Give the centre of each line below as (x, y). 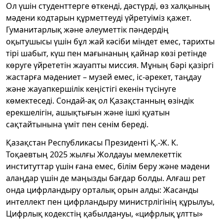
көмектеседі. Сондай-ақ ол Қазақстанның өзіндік (100, 100)
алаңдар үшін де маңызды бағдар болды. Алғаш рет (106, 178)
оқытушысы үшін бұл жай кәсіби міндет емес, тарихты (110, 41)
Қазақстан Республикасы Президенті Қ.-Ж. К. (92, 142)
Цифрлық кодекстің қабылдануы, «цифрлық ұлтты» (104, 213)
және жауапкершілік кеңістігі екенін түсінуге (91, 89)
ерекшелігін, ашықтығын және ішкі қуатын (88, 112)
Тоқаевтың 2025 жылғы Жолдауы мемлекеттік (94, 154)
